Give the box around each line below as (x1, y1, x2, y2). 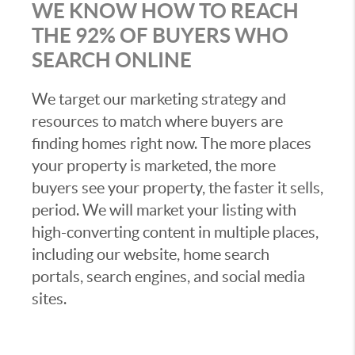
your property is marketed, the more (32, 156, 276, 174)
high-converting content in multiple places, (32, 223, 319, 241)
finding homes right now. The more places (32, 134, 311, 152)
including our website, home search (32, 245, 269, 263)
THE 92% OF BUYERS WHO (32, 23, 288, 47)
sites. (32, 289, 67, 307)
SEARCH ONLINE (32, 48, 192, 71)
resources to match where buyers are (32, 112, 283, 130)
